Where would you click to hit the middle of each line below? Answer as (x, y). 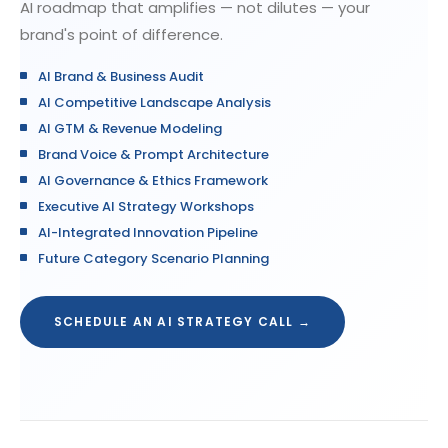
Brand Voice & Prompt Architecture (153, 154)
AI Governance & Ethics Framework (153, 180)
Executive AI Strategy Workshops (146, 206)
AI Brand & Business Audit (121, 76)
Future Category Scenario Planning (153, 258)
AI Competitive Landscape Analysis (154, 102)
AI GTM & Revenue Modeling (130, 128)
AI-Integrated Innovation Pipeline (148, 232)
